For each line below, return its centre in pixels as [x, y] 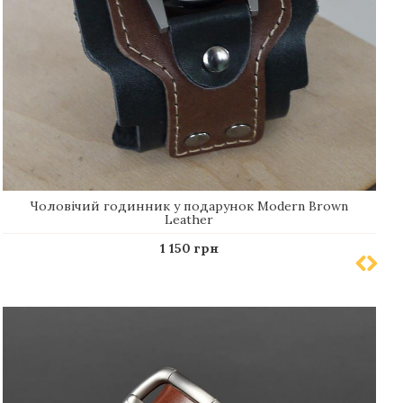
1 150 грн [190, 248]
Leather [189, 219]
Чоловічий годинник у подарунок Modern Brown [189, 206]
